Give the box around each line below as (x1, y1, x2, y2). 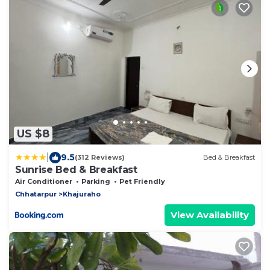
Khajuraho (63, 189, 101, 198)
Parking (81, 177, 110, 186)
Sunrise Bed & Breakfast (15, 163, 137, 175)
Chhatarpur (15, 189, 57, 198)
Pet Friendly (119, 177, 165, 186)
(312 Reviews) (75, 153, 125, 162)
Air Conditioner (15, 177, 72, 186)
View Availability (171, 209, 249, 221)
